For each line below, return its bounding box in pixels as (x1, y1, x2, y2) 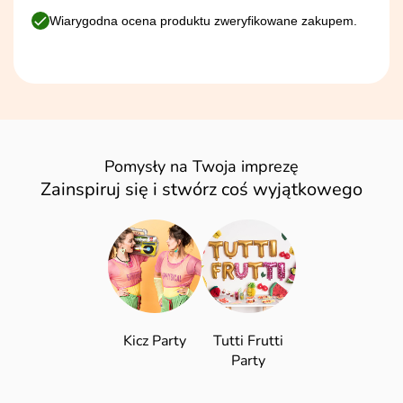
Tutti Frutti (213, 331, 284, 352)
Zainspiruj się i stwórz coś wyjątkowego (40, 176, 363, 201)
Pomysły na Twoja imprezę (104, 155, 299, 177)
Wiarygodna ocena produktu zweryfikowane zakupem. (49, 13, 357, 28)
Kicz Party (122, 331, 186, 352)
